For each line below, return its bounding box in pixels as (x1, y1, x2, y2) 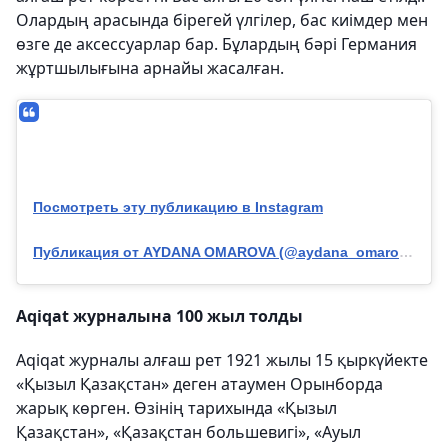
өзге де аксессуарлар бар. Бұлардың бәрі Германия (16, 32, 417, 55)
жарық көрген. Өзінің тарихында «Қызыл (16, 396, 337, 419)
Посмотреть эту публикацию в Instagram (33, 198, 323, 215)
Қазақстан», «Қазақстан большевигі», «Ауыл (16, 420, 361, 443)
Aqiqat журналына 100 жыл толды (16, 304, 303, 327)
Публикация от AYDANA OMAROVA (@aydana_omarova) (399, 243, 413, 260)
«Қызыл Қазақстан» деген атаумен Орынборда (16, 372, 383, 395)
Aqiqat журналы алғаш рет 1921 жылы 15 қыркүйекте (16, 348, 428, 371)
